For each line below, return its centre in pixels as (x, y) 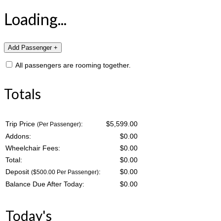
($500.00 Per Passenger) (65, 172)
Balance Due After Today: (45, 184)
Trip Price (21, 124)
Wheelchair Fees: (33, 148)
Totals (22, 93)
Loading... (35, 19)
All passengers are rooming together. (72, 65)
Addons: (18, 136)
